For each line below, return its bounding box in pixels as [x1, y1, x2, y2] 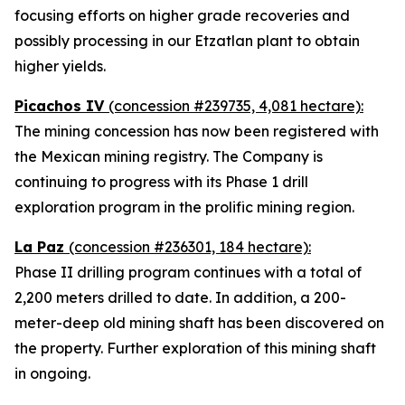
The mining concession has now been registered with [14, 122, 379, 140]
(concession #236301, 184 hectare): [69, 238, 311, 256]
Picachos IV [14, 97, 108, 115]
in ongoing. [14, 364, 90, 382]
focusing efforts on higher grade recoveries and [14, 6, 350, 24]
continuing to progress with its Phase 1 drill [14, 173, 308, 191]
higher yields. [14, 57, 106, 75]
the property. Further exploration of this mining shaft [14, 339, 376, 357]
